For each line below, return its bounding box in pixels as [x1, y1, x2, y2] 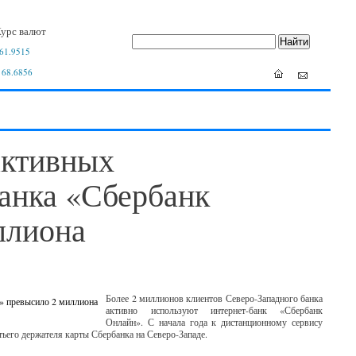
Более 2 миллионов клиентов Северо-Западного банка [106, 292, 323, 304]
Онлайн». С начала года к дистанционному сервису [106, 315, 323, 328]
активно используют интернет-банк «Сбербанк [106, 304, 323, 316]
